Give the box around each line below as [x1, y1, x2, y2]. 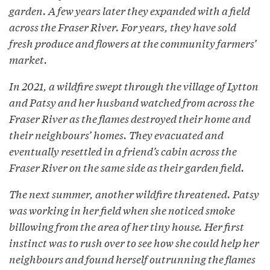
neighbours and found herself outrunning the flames [9, 251, 256, 267]
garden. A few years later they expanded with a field [9, 3, 250, 19]
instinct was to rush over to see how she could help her [9, 235, 259, 251]
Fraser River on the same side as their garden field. [9, 160, 245, 175]
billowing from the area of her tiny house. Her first [9, 219, 244, 234]
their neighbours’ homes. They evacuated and [9, 127, 224, 143]
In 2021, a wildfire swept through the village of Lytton [9, 78, 259, 94]
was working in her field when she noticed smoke [9, 202, 235, 218]
